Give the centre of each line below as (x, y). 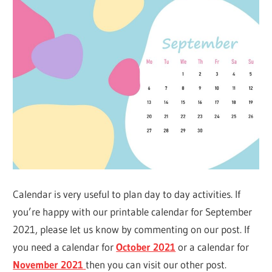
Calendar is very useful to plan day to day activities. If (127, 194)
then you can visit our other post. (156, 264)
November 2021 (48, 264)
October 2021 (146, 246)
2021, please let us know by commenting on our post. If (131, 229)
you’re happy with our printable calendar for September (133, 211)
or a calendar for (212, 246)
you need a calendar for (65, 246)
